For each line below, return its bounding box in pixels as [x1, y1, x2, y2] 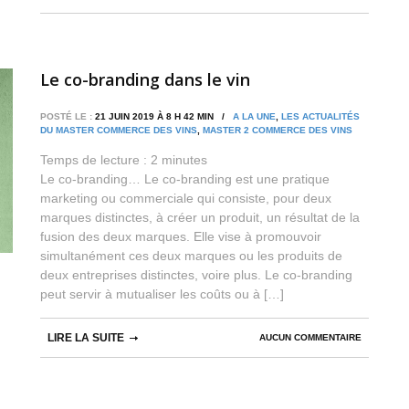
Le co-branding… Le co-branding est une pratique [40, 171, 330, 186]
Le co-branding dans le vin [40, 68, 250, 90]
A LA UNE [233, 110, 276, 121]
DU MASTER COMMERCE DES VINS [40, 124, 197, 135]
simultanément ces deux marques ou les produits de [40, 247, 342, 263]
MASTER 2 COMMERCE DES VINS [203, 124, 352, 135]
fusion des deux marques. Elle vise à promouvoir [40, 228, 321, 244]
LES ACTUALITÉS [281, 110, 360, 121]
